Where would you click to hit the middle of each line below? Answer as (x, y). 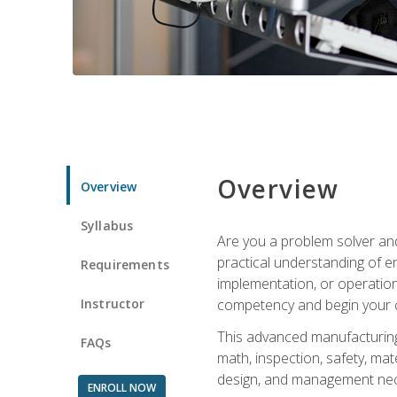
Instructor (113, 303)
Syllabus (107, 225)
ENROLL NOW (121, 387)
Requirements (125, 264)
